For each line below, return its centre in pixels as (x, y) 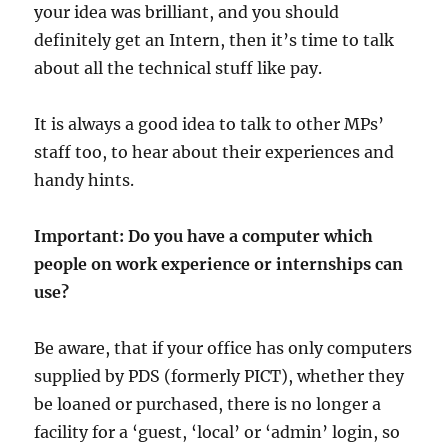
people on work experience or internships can (219, 264)
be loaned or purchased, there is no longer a (208, 404)
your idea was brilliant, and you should (187, 12)
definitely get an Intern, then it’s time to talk (214, 40)
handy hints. (84, 180)
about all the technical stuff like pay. (178, 68)
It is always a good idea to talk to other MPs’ (209, 124)
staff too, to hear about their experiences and (214, 152)
